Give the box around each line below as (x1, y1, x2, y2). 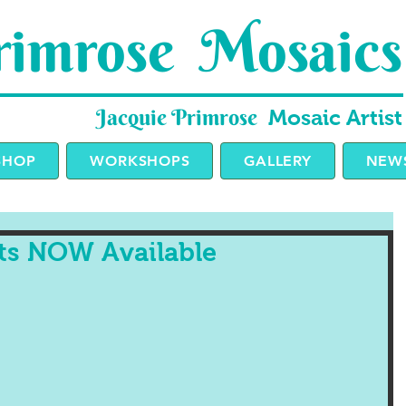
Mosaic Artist (263, 105, 402, 130)
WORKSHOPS (90, 152, 190, 169)
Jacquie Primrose (96, 103, 257, 130)
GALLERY (244, 152, 312, 169)
